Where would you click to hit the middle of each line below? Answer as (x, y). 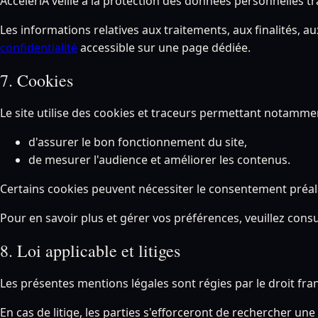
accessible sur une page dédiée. (165, 48)
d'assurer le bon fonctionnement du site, (138, 142)
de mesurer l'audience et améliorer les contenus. (159, 160)
